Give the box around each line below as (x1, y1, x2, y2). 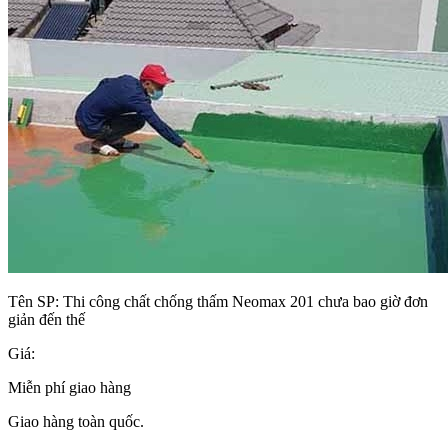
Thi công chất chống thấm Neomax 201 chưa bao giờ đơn (63, 293, 428, 311)
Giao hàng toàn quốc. (8, 413, 144, 431)
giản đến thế (8, 311, 85, 329)
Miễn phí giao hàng (8, 379, 131, 397)
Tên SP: (8, 293, 63, 311)
